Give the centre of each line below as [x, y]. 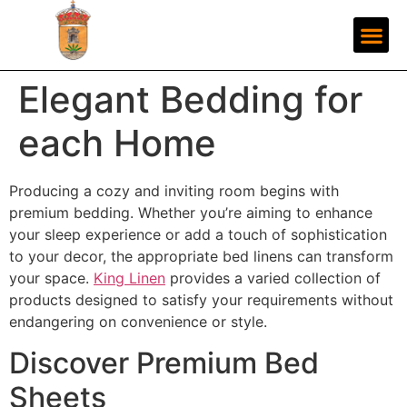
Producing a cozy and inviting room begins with [174, 191]
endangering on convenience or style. [138, 322]
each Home [117, 144]
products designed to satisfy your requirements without [201, 300]
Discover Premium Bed [164, 362]
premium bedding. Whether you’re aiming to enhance [191, 213]
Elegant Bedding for [190, 100]
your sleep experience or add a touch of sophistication [198, 235]
